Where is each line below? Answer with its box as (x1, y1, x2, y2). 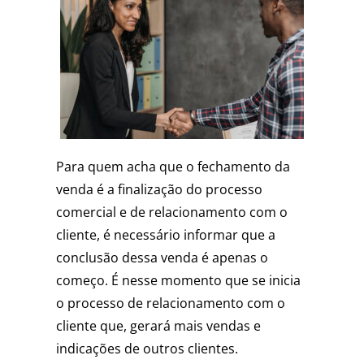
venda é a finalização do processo (55, 180, 262, 199)
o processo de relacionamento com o (55, 294, 285, 313)
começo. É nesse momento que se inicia (55, 271, 301, 290)
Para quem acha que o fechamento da (55, 158, 290, 176)
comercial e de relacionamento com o (55, 203, 288, 222)
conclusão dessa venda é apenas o (55, 249, 268, 267)
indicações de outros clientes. (55, 340, 238, 358)
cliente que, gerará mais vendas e (55, 317, 261, 336)
